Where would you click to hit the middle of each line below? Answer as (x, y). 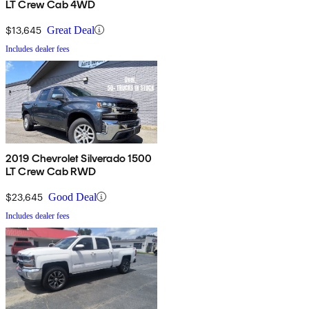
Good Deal (72, 197)
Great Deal (71, 30)
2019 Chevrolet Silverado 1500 (79, 158)
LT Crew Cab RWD (51, 171)
